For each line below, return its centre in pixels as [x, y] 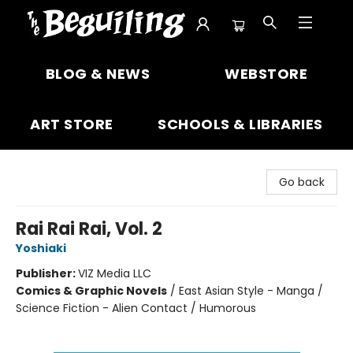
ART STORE [72, 124]
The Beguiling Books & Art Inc [91, 64]
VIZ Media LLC [115, 273]
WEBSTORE [266, 74]
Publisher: [47, 273]
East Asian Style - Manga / [251, 291]
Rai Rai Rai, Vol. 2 [89, 229]
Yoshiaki [41, 248]
